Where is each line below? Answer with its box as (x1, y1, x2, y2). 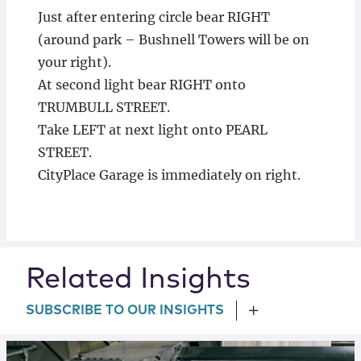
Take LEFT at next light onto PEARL (37, 122, 268, 139)
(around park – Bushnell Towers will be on (37, 31, 309, 48)
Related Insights (26, 265, 251, 295)
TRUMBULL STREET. (37, 99, 170, 116)
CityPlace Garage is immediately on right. (37, 167, 301, 184)
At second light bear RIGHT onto (37, 77, 246, 93)
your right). (37, 54, 111, 71)
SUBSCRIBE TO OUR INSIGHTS (26, 304, 224, 317)
